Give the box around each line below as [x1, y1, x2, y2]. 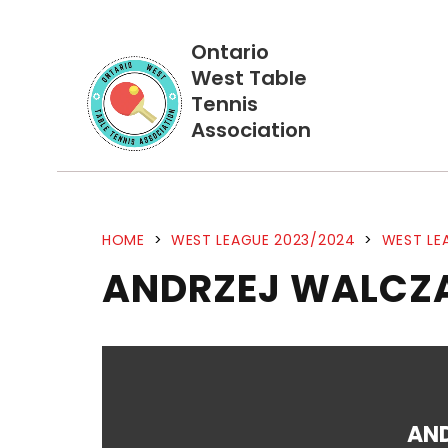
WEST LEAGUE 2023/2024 [170, 230, 356, 251]
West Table [191, 64, 307, 92]
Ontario [191, 38, 269, 66]
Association [191, 116, 311, 144]
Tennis [191, 90, 258, 118]
